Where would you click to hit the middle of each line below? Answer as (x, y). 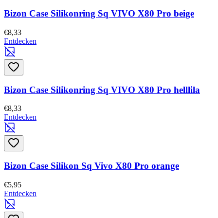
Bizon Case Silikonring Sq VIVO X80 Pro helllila (102, 90)
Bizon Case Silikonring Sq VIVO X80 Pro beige (99, 14)
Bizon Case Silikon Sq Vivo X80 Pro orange (91, 166)
